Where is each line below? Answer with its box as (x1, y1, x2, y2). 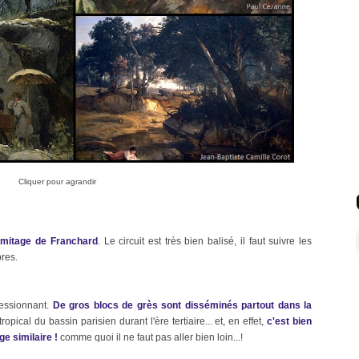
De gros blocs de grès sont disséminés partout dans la (52, 300, 312, 311)
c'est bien (267, 316, 313, 327)
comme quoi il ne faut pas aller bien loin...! (60, 332, 243, 343)
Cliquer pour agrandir (18, 177, 96, 186)
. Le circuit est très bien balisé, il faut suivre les (97, 236, 313, 247)
